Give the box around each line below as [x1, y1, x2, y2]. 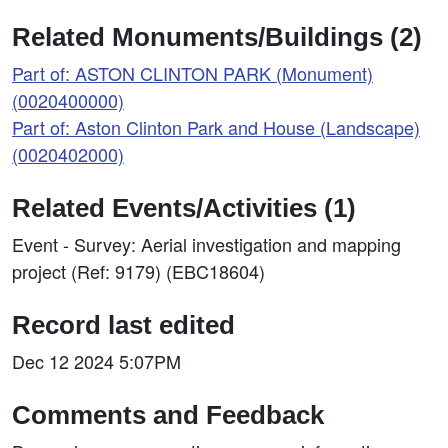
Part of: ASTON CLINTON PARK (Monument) [12, 59, 373, 86]
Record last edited [12, 310, 235, 339]
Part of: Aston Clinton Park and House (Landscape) [12, 113, 420, 140]
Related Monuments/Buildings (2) [12, 22, 422, 51]
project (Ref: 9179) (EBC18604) [12, 257, 265, 284]
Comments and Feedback [12, 400, 324, 429]
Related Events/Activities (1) [12, 193, 356, 222]
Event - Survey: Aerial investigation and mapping [12, 230, 401, 257]
